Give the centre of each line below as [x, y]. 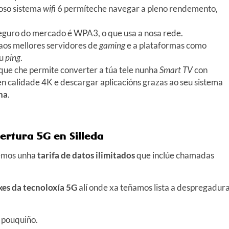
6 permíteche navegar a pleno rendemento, [137, 8]
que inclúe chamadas [175, 155]
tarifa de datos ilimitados [86, 155]
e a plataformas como [166, 45]
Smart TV [176, 70]
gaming [112, 45]
